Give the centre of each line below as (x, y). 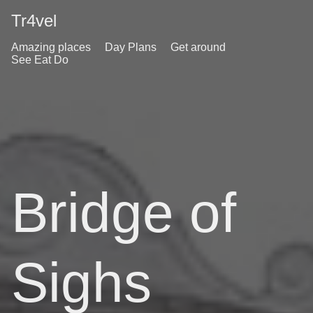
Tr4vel (34, 21)
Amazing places (51, 47)
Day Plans (131, 47)
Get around (198, 47)
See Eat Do (40, 60)
